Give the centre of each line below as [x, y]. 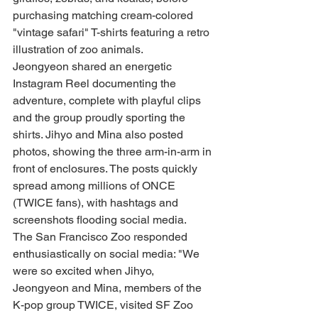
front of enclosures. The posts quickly [106, 169]
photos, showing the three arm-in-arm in [114, 152]
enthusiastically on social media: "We [108, 254]
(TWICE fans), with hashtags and [97, 203]
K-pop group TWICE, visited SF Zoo [104, 305]
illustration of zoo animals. [78, 50]
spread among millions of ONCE [95, 186]
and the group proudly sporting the [100, 118]
